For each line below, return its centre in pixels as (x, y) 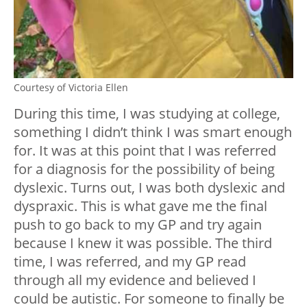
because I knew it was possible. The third (143, 243)
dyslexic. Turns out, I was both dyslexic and (149, 187)
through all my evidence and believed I (135, 280)
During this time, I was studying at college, (147, 113)
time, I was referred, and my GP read (130, 261)
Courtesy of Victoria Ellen (71, 87)
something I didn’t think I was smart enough (153, 132)
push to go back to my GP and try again (138, 224)
